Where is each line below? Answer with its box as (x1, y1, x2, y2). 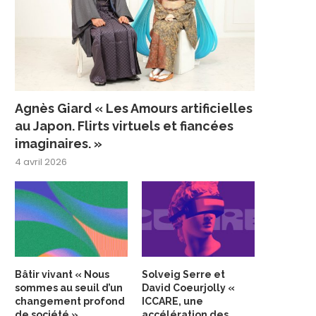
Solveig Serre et (142, 268, 226, 280)
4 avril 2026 (15, 155, 67, 169)
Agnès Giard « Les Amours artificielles (15, 101, 253, 116)
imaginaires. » (15, 136, 102, 152)
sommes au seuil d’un (15, 281, 123, 293)
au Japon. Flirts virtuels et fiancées (15, 119, 233, 134)
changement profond (15, 295, 125, 307)
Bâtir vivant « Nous (15, 268, 109, 280)
